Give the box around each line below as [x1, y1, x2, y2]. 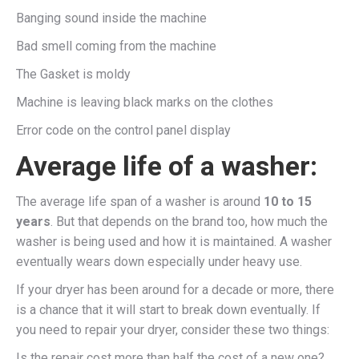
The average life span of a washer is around [16, 193, 264, 209]
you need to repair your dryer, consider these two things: [16, 321, 329, 337]
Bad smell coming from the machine [16, 38, 216, 54]
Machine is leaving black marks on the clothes [16, 94, 273, 110]
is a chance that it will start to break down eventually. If [16, 301, 321, 317]
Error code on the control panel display [16, 122, 231, 138]
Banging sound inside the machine [16, 10, 207, 26]
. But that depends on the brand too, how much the [50, 213, 328, 229]
